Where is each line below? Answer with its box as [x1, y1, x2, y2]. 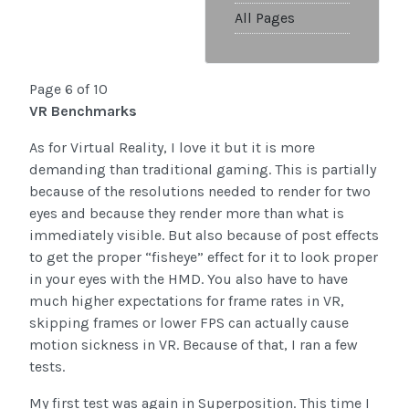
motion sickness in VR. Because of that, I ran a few [29, 336, 358, 354]
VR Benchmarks [29, 102, 137, 121]
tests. [29, 358, 65, 376]
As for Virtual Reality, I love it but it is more [29, 139, 315, 157]
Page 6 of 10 [29, 80, 108, 99]
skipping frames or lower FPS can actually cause [29, 314, 349, 332]
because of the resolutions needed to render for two [29, 183, 371, 201]
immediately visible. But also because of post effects [29, 226, 379, 245]
